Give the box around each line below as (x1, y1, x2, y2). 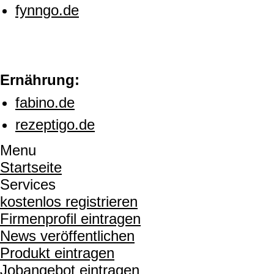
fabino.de (15, 94, 75, 111)
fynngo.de (15, 2, 79, 19)
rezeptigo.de (15, 116, 95, 133)
